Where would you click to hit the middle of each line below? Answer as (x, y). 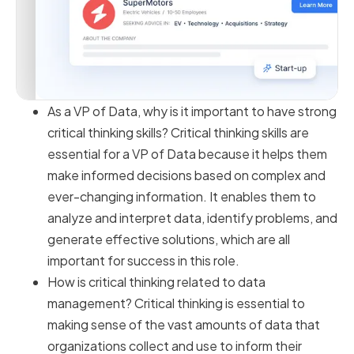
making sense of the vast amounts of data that (184, 325)
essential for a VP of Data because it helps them (187, 154)
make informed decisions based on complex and (186, 175)
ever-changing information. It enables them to (182, 197)
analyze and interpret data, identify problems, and (192, 218)
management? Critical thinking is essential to (176, 303)
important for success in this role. (143, 261)
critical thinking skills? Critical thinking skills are (178, 133)
